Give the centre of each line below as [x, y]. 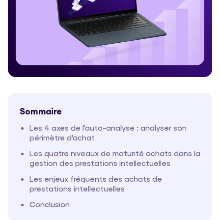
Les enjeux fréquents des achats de [96, 179]
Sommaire [41, 111]
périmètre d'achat [62, 137]
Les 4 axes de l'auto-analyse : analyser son [108, 128]
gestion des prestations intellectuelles [100, 163]
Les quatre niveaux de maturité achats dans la [115, 153]
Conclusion [50, 204]
